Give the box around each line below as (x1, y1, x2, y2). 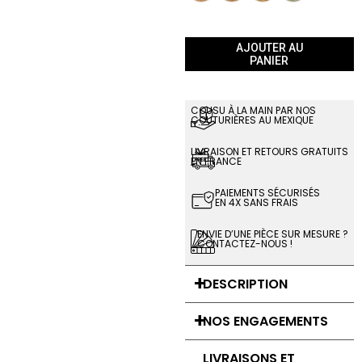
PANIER (250, 54, 289, 67)
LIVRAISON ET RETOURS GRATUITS (190, 145, 348, 158)
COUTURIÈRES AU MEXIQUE (190, 113, 314, 127)
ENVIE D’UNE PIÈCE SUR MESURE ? (197, 227, 348, 241)
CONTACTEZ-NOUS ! (197, 237, 293, 250)
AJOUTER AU (235, 41, 303, 54)
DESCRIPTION (202, 275, 288, 293)
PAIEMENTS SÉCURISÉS (214, 186, 320, 200)
